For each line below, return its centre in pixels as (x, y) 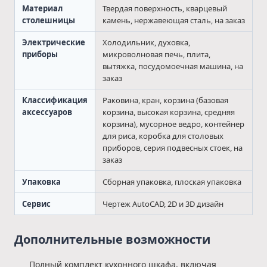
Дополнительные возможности (112, 240)
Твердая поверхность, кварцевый (165, 9)
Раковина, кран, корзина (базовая (165, 100)
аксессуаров (47, 112)
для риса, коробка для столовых (163, 136)
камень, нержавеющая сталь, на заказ (174, 21)
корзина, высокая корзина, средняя (169, 112)
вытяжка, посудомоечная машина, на (173, 66)
